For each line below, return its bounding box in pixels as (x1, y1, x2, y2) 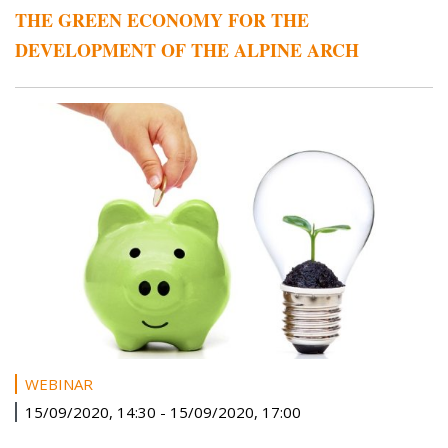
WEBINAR (24, 374, 93, 395)
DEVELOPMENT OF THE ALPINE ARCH (15, 36, 359, 63)
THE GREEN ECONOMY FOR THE (15, 6, 309, 33)
